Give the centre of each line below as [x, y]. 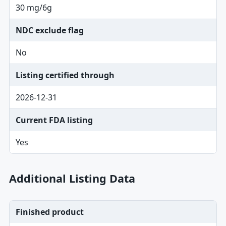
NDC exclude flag [49, 30]
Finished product [49, 212]
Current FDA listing [54, 120]
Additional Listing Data [72, 178]
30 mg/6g [34, 8]
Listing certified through [65, 75]
